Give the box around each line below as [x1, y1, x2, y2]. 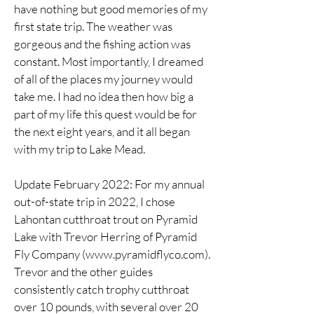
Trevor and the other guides [14, 264, 153, 279]
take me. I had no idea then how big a [14, 89, 193, 104]
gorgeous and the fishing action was [14, 36, 191, 51]
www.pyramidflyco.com [86, 247, 205, 261]
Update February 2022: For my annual [14, 177, 205, 191]
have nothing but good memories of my [14, 1, 207, 16]
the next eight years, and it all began [14, 124, 190, 139]
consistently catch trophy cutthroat [14, 282, 189, 296]
